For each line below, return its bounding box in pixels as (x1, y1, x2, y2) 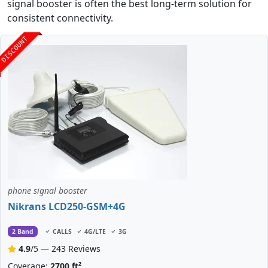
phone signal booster (8, 185, 87, 197)
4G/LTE (84, 227, 106, 236)
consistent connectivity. (7, 11, 113, 25)
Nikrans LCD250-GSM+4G (8, 200, 126, 214)
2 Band (11, 227, 33, 236)
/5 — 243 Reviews (31, 243, 100, 255)
